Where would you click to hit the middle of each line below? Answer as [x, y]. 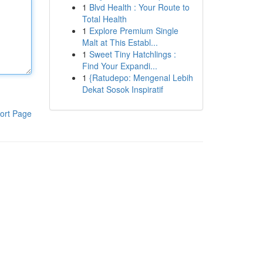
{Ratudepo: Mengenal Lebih [141, 77]
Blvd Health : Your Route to [139, 7]
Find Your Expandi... [119, 66]
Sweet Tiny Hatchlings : [132, 54]
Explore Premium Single [134, 31]
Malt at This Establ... [120, 42]
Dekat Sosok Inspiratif [122, 89]
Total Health [104, 19]
